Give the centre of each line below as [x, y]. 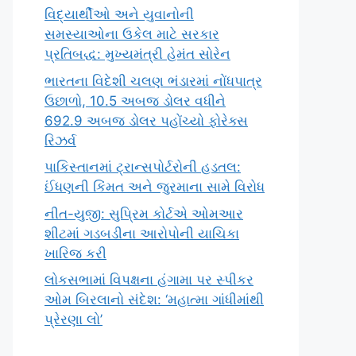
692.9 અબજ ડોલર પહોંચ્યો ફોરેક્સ [146, 120]
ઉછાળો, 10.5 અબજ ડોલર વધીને [135, 101]
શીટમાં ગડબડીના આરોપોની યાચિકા [142, 233]
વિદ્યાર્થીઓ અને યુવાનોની [119, 14]
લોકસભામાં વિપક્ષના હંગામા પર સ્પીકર [149, 280]
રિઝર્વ [60, 140]
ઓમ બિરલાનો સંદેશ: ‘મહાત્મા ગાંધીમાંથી [154, 300]
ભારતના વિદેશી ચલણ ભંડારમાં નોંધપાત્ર [153, 81]
